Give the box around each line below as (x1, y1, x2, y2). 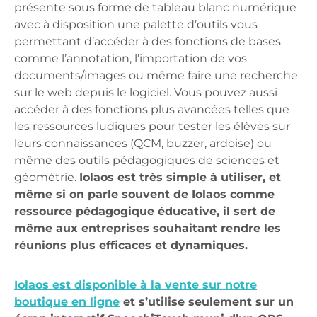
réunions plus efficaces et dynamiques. (14, 238, 251, 253)
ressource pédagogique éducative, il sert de (14, 204, 275, 219)
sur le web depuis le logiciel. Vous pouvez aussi (14, 86, 277, 100)
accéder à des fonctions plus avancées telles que (14, 103, 289, 117)
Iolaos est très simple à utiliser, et (79, 171, 281, 185)
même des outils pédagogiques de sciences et (14, 154, 279, 168)
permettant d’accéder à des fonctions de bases (14, 35, 281, 49)
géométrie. (14, 171, 79, 185)
